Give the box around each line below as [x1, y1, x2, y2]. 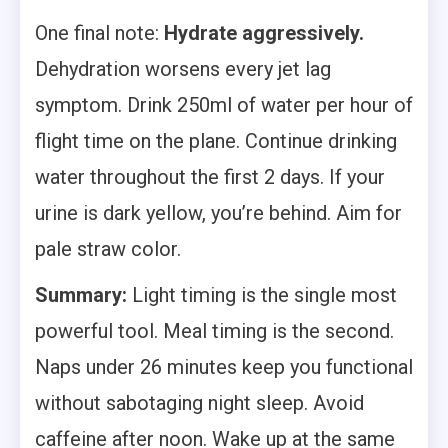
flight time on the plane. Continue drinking [35, 128, 397, 153]
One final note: [35, 20, 164, 45]
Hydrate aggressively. [164, 20, 364, 45]
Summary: [35, 282, 127, 307]
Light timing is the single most [127, 282, 397, 307]
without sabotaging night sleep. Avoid [35, 390, 364, 415]
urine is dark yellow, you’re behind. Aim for [35, 200, 402, 225]
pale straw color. [35, 236, 181, 261]
